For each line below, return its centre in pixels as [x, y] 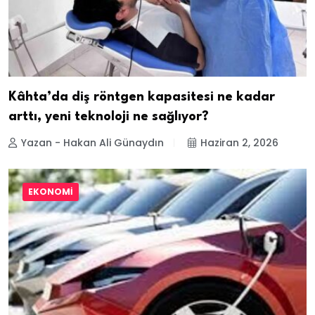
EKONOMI [51, 191]
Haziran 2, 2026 [239, 143]
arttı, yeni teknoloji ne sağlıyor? [109, 117]
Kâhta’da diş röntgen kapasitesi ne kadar [142, 97]
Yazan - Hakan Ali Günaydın [92, 143]
